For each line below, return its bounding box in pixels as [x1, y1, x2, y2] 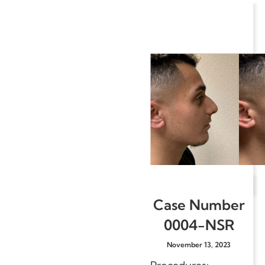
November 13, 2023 [167, 240, 231, 249]
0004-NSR [163, 215, 234, 234]
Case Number [153, 195, 245, 214]
